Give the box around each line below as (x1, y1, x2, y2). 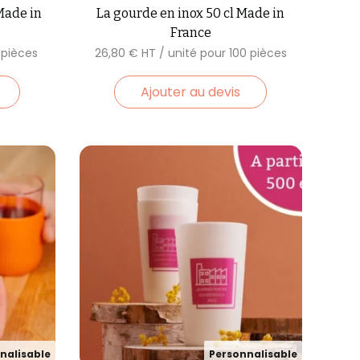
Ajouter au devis (141, 82, 241, 101)
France (170, 24, 211, 40)
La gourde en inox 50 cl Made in (96, 5, 285, 21)
